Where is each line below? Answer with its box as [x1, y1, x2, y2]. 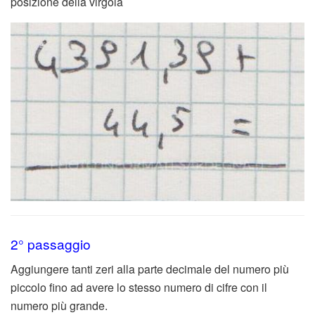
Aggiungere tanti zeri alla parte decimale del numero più [11, 261, 289, 278]
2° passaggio [11, 233, 91, 253]
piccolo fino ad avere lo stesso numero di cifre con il [11, 279, 267, 296]
